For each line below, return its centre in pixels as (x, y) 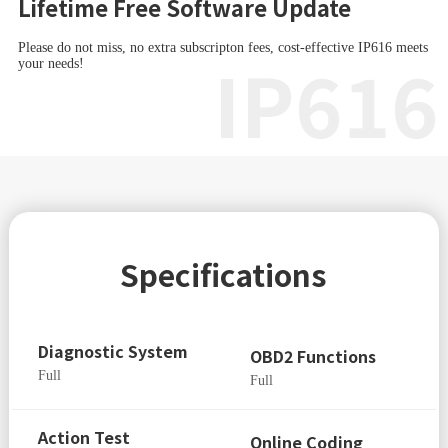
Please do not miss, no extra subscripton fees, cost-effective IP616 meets (222, 47)
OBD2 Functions (313, 356)
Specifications (224, 274)
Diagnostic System (113, 351)
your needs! (50, 63)
